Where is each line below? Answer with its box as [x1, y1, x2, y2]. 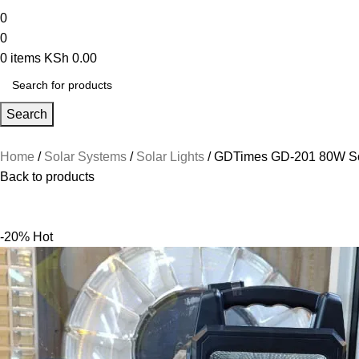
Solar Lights [136, 149, 208, 163]
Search [6, 107, 47, 121]
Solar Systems [44, 149, 130, 163]
